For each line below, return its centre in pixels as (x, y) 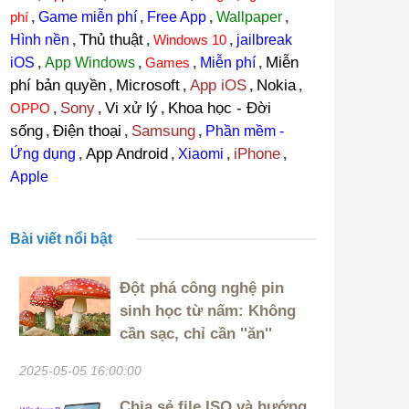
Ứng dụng (42, 154)
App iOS (218, 86)
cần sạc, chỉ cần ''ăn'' (195, 334)
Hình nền (39, 40)
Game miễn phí (87, 17)
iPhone (257, 154)
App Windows (89, 63)
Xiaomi (200, 154)
